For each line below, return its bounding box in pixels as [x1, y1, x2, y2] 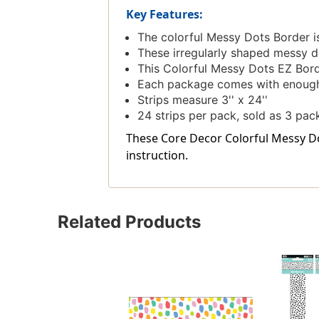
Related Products [57, 211, 201, 233]
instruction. [125, 147, 188, 164]
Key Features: [125, 6, 203, 23]
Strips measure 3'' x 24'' [137, 93, 268, 108]
